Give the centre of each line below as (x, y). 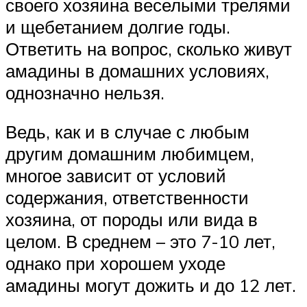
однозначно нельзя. (85, 92)
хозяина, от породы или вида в (132, 220)
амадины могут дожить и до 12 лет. (151, 285)
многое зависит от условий (116, 176)
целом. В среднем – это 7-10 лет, (140, 242)
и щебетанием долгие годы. (118, 26)
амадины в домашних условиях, (137, 70)
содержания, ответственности (127, 198)
